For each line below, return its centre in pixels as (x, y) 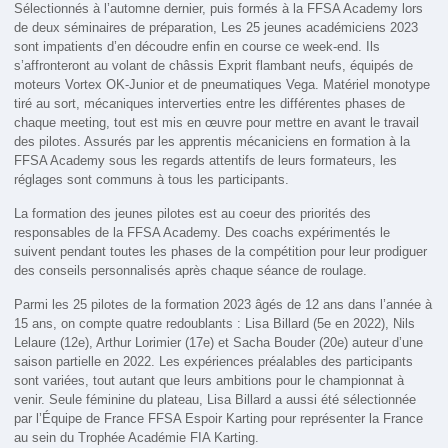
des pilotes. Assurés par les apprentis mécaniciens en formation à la (212, 142)
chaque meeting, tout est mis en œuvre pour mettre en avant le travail (217, 123)
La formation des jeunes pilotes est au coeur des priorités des (193, 214)
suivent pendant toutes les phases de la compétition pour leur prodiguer (221, 252)
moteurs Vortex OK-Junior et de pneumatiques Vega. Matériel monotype (222, 85)
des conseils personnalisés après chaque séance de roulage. (191, 271)
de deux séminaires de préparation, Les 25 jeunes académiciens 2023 (216, 28)
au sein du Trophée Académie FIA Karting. (137, 438)
